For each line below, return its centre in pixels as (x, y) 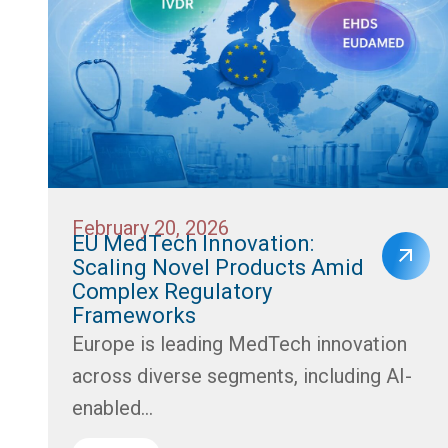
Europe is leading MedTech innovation (239, 343)
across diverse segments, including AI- (242, 375)
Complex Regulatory (172, 291)
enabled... (112, 407)
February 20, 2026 (150, 227)
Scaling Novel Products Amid (218, 267)
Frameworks (134, 315)
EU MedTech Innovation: (193, 243)
